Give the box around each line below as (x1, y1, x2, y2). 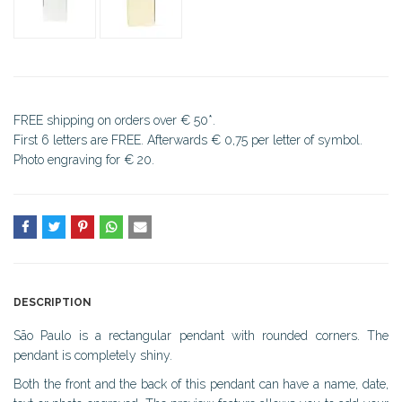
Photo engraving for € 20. (13, 152, 154, 167)
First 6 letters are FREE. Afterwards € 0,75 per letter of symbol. (13, 132, 363, 147)
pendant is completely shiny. (13, 347, 172, 363)
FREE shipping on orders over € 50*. (13, 112, 215, 127)
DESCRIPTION (13, 295, 92, 309)
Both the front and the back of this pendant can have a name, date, (13, 376, 389, 391)
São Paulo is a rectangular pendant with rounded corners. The (13, 328, 389, 343)
